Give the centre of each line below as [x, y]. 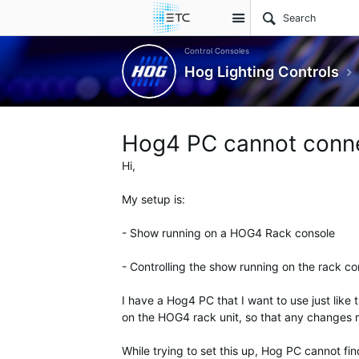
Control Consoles [217, 50]
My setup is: [153, 199]
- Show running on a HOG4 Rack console [228, 233]
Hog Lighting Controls [262, 71]
